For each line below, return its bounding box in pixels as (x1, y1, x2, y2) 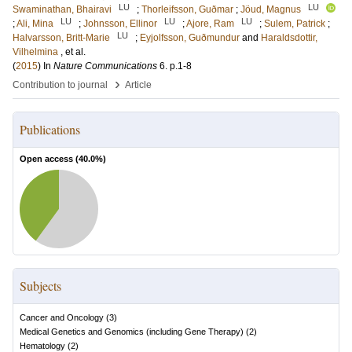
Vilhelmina (13, 46, 58, 57)
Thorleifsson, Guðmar (141, 4, 233, 15)
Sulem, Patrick (264, 18, 325, 29)
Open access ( (20, 154, 79, 163)
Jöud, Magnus (240, 4, 301, 15)
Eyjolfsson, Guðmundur (140, 32, 240, 43)
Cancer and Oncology (20, 313, 104, 322)
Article (125, 79, 152, 90)
